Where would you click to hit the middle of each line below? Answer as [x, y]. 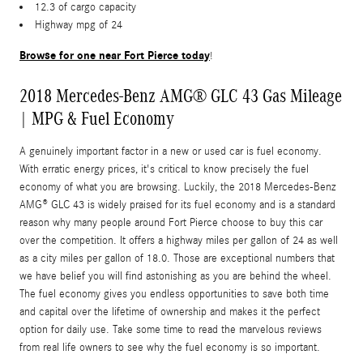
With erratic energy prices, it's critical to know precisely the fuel [164, 170]
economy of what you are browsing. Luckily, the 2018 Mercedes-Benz [177, 188]
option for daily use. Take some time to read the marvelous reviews [171, 330]
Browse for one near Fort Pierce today [115, 56]
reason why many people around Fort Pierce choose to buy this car [171, 223]
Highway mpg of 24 [79, 26]
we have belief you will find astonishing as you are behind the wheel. [175, 277]
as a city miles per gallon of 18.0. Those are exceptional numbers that [177, 259]
